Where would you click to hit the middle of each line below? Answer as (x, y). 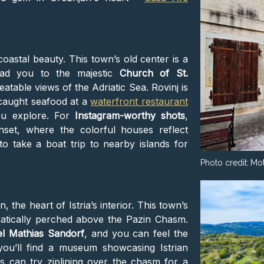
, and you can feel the (136, 234)
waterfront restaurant (139, 102)
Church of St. (154, 73)
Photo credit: (225, 162)
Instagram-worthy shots (130, 116)
